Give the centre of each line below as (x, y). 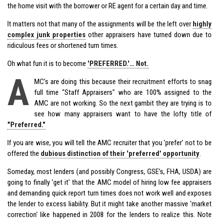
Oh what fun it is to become (47, 63)
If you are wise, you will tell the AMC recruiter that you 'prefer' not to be (109, 142)
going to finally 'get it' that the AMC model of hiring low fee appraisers (109, 182)
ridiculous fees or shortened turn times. (63, 45)
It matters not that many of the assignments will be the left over (100, 24)
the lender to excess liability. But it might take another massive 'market (109, 204)
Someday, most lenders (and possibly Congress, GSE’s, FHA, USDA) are (109, 171)
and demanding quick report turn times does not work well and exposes (109, 193)
